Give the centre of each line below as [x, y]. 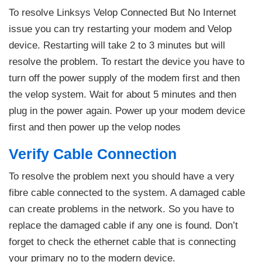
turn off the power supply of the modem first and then [124, 78]
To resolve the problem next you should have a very [122, 176]
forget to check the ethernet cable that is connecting [122, 242]
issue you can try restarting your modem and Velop [120, 29]
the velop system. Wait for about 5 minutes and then [123, 94]
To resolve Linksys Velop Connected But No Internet [123, 12]
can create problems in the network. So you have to [121, 209]
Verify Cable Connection [95, 154]
